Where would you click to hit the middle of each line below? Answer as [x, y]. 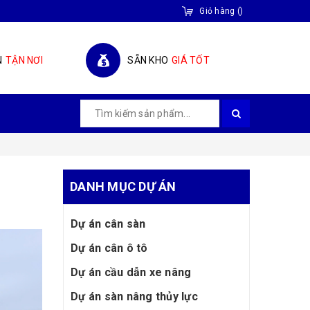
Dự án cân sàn [108, 224]
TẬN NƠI [24, 60]
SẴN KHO [148, 60]
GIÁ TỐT [191, 60]
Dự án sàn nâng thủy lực [134, 297]
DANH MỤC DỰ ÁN [123, 186]
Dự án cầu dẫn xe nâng [131, 272]
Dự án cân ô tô [109, 248]
